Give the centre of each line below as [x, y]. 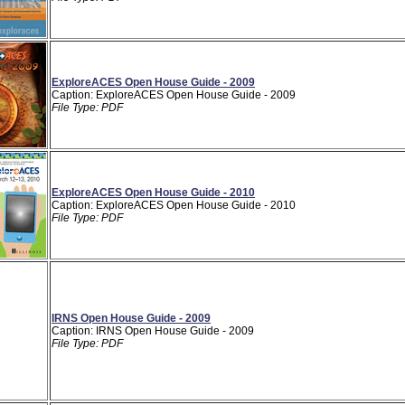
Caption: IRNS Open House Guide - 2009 [153, 330]
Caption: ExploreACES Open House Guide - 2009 [174, 94]
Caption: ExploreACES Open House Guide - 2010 [174, 205]
